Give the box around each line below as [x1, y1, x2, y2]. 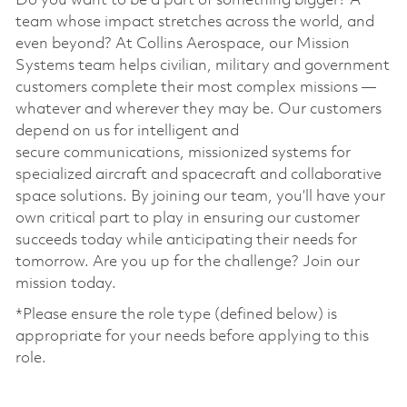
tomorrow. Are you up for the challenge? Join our [15, 253, 360, 270]
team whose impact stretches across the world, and [15, 14, 374, 30]
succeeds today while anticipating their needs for [15, 232, 357, 248]
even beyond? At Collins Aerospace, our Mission [15, 35, 350, 52]
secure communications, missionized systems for [15, 144, 351, 161]
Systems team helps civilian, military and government [15, 57, 390, 74]
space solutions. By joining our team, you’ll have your [15, 188, 385, 204]
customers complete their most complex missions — [15, 79, 376, 95]
